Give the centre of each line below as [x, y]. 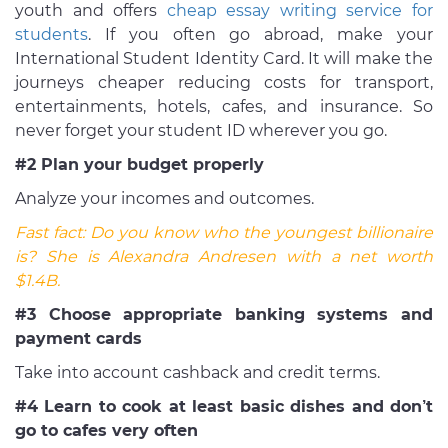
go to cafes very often [106, 431]
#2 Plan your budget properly [139, 165]
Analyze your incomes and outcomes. [164, 199]
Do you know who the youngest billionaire [261, 233]
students [51, 35]
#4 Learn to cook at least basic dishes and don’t [224, 407]
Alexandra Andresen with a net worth [270, 257]
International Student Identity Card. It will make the [224, 59]
